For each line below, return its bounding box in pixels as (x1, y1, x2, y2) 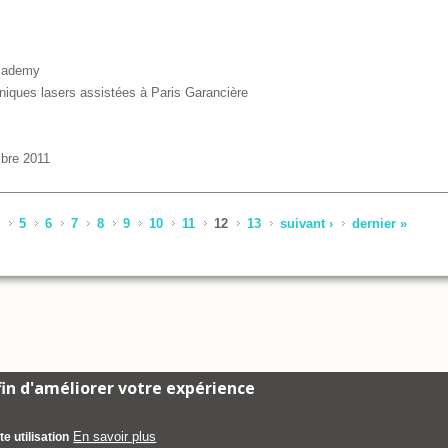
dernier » (351, 215, 407, 231)
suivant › (279, 215, 333, 231)
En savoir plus (73, 429, 157, 444)
